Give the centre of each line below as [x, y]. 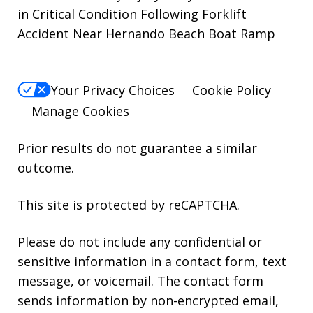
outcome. [46, 167]
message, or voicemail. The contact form [140, 281]
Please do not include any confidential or [140, 241]
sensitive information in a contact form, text [152, 261]
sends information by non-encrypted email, [148, 300]
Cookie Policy [232, 90]
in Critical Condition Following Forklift [132, 14]
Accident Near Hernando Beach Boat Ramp [146, 34]
